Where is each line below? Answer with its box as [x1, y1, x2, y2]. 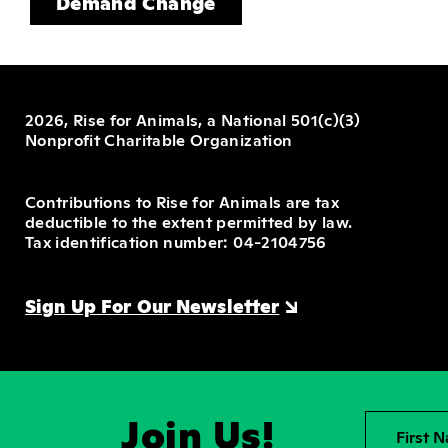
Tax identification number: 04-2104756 [25, 230, 327, 252]
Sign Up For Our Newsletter [25, 293, 280, 317]
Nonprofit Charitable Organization [25, 128, 293, 150]
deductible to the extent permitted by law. [25, 210, 353, 232]
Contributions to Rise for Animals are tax [25, 190, 339, 212]
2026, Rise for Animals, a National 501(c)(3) [25, 108, 360, 130]
